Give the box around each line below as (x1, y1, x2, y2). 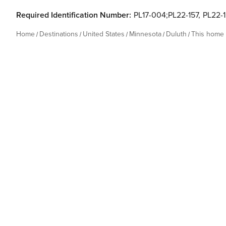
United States (83, 30, 125, 38)
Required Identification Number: (16, 10, 131, 20)
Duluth (166, 30, 187, 38)
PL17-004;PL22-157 (134, 10, 198, 20)
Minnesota (129, 30, 161, 38)
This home (191, 30, 224, 38)
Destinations (39, 30, 78, 38)
